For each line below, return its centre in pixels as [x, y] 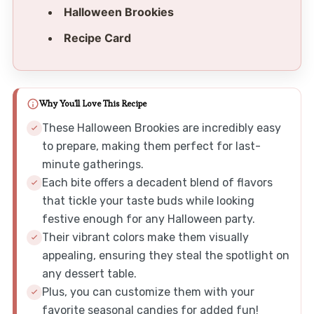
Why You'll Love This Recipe [93, 104]
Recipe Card [97, 37]
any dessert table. [89, 273]
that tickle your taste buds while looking [148, 200]
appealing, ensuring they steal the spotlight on [165, 255]
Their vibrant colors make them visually [145, 237]
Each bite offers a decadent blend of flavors [157, 182]
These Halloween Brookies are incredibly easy [161, 128]
